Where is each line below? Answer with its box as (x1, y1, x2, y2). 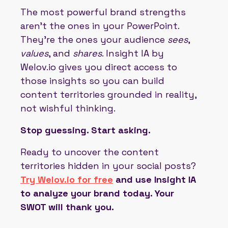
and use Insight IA (113, 173, 196, 185)
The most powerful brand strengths (20, 6, 186, 18)
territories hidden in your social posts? (20, 159, 196, 172)
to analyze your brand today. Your (20, 187, 174, 199)
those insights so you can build (20, 74, 164, 87)
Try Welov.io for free (20, 173, 113, 185)
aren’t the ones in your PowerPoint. (20, 19, 179, 32)
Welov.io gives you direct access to (20, 61, 177, 73)
